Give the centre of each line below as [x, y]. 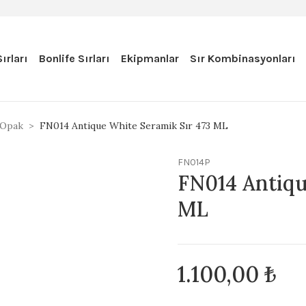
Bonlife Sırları [74, 58]
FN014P [194, 162]
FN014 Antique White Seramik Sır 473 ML [134, 126]
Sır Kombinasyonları [243, 58]
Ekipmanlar [150, 58]
